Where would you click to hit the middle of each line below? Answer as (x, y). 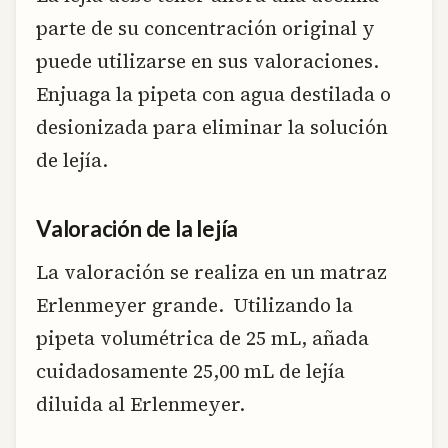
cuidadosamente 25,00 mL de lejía (190, 371)
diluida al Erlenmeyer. (140, 404)
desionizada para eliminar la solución (212, 126)
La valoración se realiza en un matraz (211, 272)
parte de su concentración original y (205, 27)
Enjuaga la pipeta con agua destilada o (213, 93)
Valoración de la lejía (137, 229)
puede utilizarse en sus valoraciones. (210, 60)
